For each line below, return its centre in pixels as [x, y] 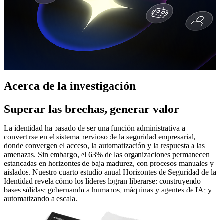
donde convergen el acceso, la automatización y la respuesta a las [104, 146]
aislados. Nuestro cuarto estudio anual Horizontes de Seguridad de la [110, 172]
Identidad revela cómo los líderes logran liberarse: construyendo [102, 181]
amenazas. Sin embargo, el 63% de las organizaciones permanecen [107, 155]
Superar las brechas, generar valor [92, 109]
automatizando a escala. [41, 199]
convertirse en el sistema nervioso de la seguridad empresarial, [100, 137]
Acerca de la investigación [70, 86]
